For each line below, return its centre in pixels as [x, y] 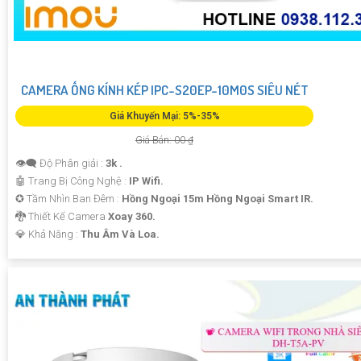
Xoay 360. [132, 217]
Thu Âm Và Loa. [120, 234]
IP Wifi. [146, 181]
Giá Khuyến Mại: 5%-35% [164, 116]
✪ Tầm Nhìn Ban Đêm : [68, 199]
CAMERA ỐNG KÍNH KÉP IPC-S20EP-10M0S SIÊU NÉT [164, 90]
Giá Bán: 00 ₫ [164, 141]
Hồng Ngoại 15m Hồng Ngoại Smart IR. [218, 199]
